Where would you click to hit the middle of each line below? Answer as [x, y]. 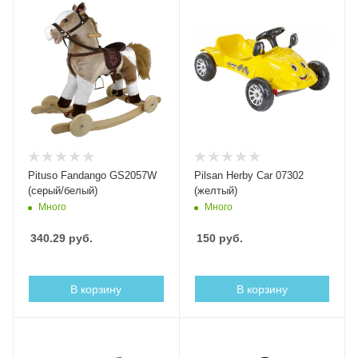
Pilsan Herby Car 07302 [249, 175]
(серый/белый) [63, 191]
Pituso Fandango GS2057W [92, 175]
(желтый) [215, 191]
